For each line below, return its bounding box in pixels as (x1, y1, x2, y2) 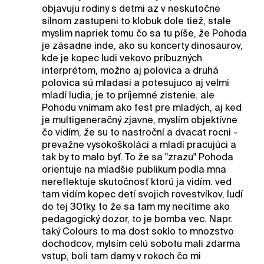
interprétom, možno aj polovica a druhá (41, 64, 219, 76)
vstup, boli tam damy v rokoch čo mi (41, 250, 201, 262)
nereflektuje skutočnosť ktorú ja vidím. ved (41, 176, 232, 187)
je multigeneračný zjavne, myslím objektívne (41, 114, 237, 126)
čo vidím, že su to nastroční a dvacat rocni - (41, 126, 237, 138)
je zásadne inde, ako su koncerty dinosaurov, (41, 39, 243, 51)
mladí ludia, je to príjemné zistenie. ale (41, 89, 214, 101)
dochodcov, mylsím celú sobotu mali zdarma (41, 237, 240, 249)
